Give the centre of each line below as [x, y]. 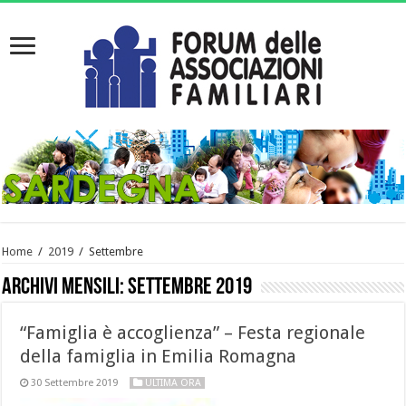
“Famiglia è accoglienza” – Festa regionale [193, 333]
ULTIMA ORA [174, 383]
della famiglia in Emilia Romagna [159, 357]
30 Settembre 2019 [75, 383]
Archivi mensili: [65, 288]
